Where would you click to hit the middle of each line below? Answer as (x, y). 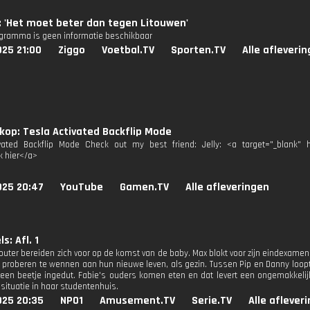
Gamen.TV (144, 187)
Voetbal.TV (128, 50)
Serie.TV (212, 301)
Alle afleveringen (227, 187)
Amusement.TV (137, 301)
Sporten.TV (198, 50)
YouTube (82, 187)
